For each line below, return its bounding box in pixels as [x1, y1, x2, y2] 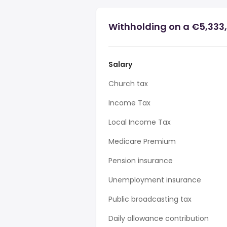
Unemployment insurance [108, 175, 201, 185]
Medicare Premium [108, 136, 176, 146]
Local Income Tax [108, 117, 171, 127]
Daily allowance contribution [108, 213, 209, 223]
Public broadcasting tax [108, 194, 192, 204]
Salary [108, 59, 132, 69]
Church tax [108, 79, 148, 89]
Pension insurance [108, 156, 173, 166]
